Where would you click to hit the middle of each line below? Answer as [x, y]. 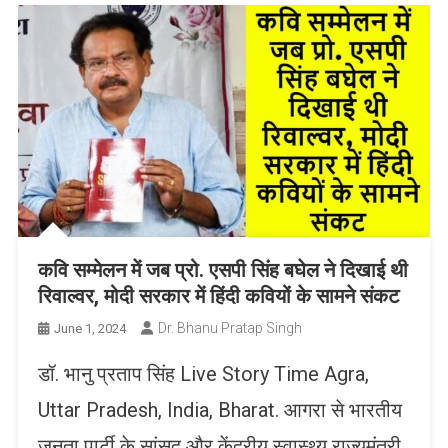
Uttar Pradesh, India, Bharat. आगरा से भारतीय [219, 409]
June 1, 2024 [89, 328]
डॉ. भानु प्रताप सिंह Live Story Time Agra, [203, 373]
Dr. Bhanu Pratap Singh [229, 327]
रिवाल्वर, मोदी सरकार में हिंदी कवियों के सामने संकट [218, 295]
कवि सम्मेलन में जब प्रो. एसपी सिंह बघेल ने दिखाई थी [222, 269]
